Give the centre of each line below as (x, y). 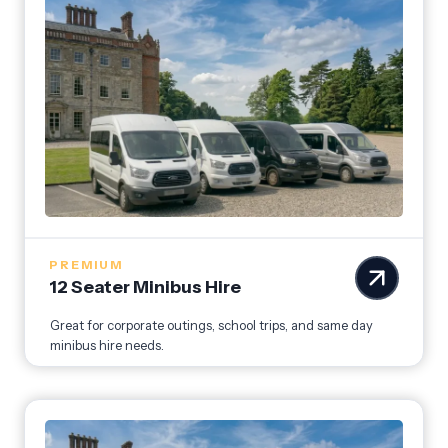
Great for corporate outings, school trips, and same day (211, 326)
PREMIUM (86, 265)
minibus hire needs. (107, 346)
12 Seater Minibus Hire (145, 287)
